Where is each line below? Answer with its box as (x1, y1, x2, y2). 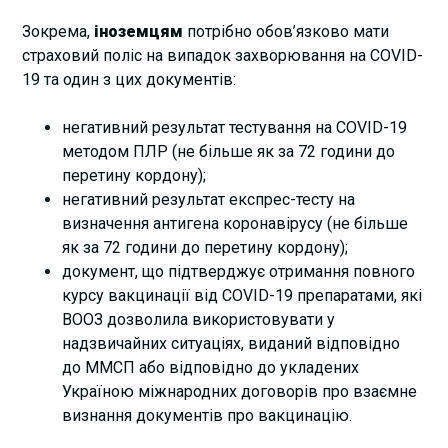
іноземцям (94, 21, 184, 41)
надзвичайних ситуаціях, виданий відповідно (62, 333, 401, 353)
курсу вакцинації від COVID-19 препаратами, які (62, 285, 423, 305)
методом (62, 141, 134, 161)
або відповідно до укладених (135, 357, 360, 377)
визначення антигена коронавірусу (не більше (62, 213, 409, 233)
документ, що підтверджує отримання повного (62, 261, 416, 281)
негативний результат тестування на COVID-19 (62, 117, 408, 137)
